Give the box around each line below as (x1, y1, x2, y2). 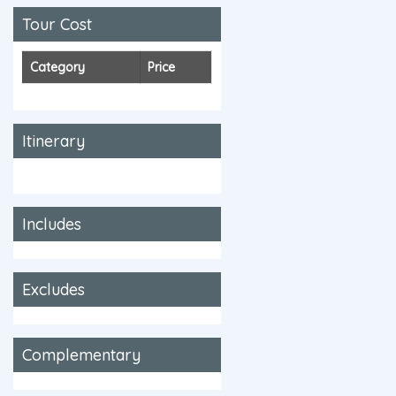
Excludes (22, 279, 85, 300)
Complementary (22, 345, 141, 365)
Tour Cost (22, 14, 92, 34)
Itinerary (22, 131, 85, 151)
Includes (22, 214, 81, 234)
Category (30, 59, 85, 75)
